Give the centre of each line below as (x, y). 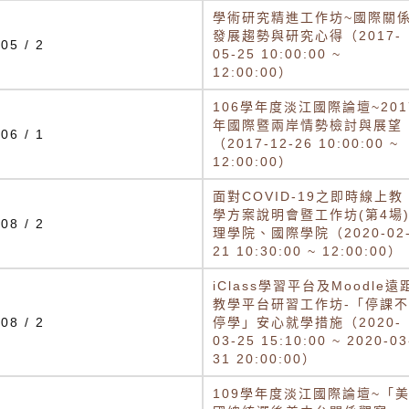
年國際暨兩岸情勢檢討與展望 (308, 125)
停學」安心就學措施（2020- (307, 322)
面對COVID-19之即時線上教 (308, 196)
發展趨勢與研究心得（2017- (307, 36)
